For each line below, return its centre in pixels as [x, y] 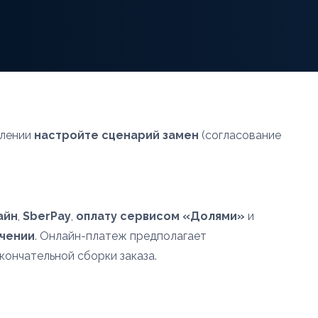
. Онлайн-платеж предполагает [121, 236]
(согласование [240, 135]
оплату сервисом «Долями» [160, 216]
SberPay [47, 216]
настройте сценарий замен [116, 135]
